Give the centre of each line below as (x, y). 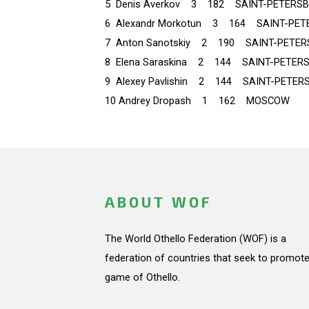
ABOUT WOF (158, 202)
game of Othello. (142, 278)
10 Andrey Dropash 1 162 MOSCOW (197, 101)
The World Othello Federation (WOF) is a (196, 239)
